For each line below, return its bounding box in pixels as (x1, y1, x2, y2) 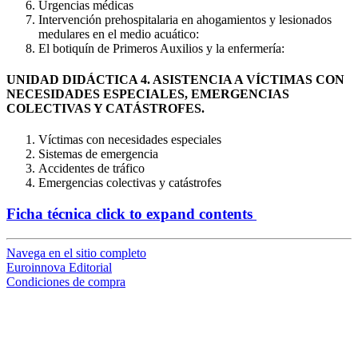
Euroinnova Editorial (6, 260, 112, 274)
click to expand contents (92, 205, 253, 222)
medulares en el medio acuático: (38, 26, 199, 41)
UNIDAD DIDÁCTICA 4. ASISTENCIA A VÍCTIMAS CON (6, 73, 344, 87)
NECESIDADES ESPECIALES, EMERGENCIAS (6, 87, 289, 101)
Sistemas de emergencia (38, 147, 158, 161)
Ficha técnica (6, 205, 92, 222)
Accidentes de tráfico (38, 161, 145, 176)
